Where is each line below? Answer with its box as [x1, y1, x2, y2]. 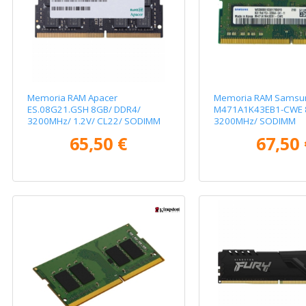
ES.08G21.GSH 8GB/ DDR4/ [27, 103, 141, 116]
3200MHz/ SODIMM [213, 115, 296, 128]
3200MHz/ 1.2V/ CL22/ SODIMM [27, 115, 161, 128]
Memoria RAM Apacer [27, 92, 118, 105]
